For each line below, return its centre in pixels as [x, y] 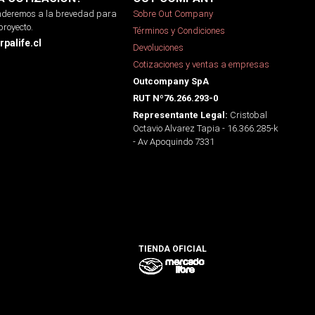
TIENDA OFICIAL [173, 249]
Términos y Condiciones [179, 30]
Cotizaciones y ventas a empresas [201, 64]
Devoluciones [158, 47]
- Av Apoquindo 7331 [174, 141]
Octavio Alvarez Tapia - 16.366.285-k [205, 128]
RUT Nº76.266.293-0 [175, 98]
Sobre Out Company [173, 13]
